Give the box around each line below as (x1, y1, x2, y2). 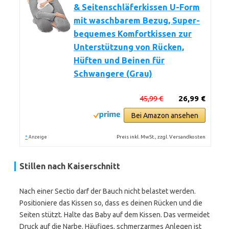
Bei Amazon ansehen (131, 111, 198, 120)
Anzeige (29, 134, 47, 140)
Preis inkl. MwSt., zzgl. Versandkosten (117, 134, 206, 140)
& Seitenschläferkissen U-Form (74, 3, 200, 12)
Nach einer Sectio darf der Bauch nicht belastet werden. (19, 187, 196, 195)
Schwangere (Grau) (74, 69, 152, 78)
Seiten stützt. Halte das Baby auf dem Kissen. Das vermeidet (19, 211, 210, 219)
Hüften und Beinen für (74, 56, 165, 65)
